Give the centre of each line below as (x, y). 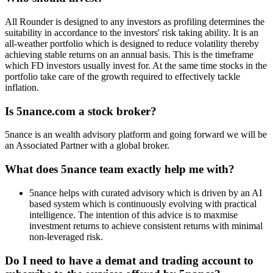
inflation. (22, 88)
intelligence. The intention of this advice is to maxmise (133, 214)
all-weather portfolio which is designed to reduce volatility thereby (132, 44)
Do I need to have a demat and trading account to (129, 260)
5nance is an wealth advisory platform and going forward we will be (136, 135)
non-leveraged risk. (66, 236)
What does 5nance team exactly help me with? (120, 169)
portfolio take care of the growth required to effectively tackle (122, 77)
